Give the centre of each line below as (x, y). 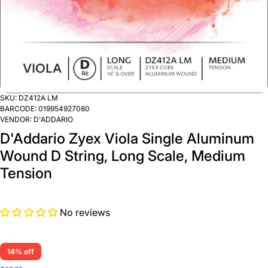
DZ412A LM (38, 98)
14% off (21, 252)
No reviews (85, 212)
